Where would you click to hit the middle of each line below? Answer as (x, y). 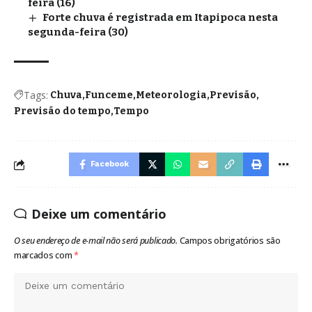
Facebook (109, 164)
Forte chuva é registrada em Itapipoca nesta (161, 18)
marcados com (44, 256)
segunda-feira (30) (78, 32)
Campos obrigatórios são (230, 241)
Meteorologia (171, 95)
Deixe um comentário (99, 214)
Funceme (109, 95)
